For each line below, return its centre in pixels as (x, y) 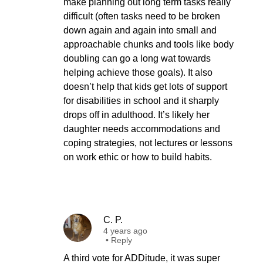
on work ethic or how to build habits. (138, 157)
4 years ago (125, 231)
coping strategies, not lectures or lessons (148, 143)
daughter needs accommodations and (142, 129)
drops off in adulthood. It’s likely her (136, 115)
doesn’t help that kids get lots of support (145, 87)
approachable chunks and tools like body (149, 44)
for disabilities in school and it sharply (141, 101)
